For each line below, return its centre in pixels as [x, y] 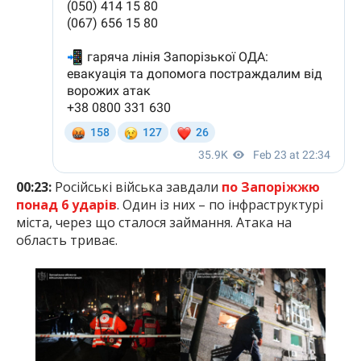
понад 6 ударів [66, 205]
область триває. [67, 241]
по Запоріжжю [271, 187]
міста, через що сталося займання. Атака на [154, 223]
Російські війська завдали [137, 187]
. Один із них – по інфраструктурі [220, 205]
